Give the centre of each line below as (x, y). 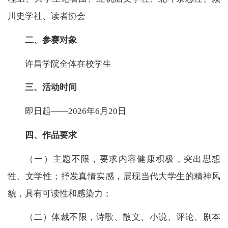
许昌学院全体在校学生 (68, 64)
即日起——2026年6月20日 (76, 111)
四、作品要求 (51, 135)
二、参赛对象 (51, 40)
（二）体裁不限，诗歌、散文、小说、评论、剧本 (123, 217)
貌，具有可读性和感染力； (60, 193)
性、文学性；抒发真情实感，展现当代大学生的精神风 (114, 176)
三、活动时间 (51, 88)
